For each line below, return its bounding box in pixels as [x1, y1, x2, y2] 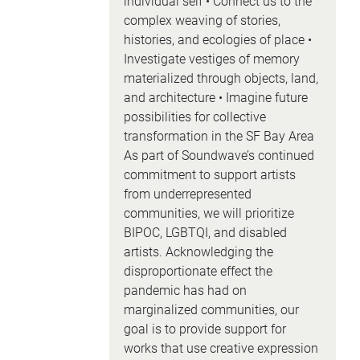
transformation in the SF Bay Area [123, 129, 314, 144]
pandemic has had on [123, 283, 247, 298]
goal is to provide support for [123, 321, 286, 337]
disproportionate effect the [123, 264, 272, 279]
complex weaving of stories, [123, 13, 280, 28]
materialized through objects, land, [123, 71, 318, 86]
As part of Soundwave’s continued [123, 148, 314, 163]
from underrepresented [123, 186, 252, 202]
